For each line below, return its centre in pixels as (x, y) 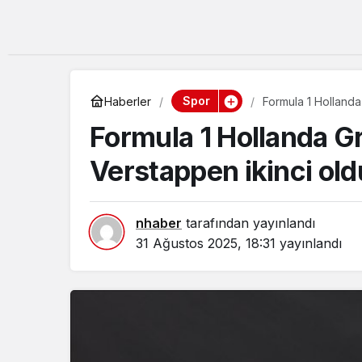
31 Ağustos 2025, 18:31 (206, 243)
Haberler (128, 101)
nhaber (159, 223)
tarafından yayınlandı (248, 223)
